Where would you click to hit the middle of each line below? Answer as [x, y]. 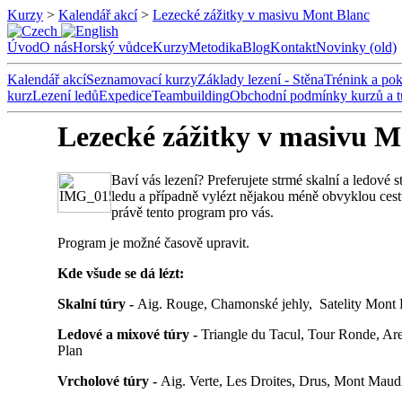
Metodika [215, 47]
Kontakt [293, 47]
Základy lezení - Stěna [261, 79]
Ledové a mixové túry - [129, 335]
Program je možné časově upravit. [153, 243]
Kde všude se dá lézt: [121, 274]
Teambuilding [191, 96]
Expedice [125, 96]
